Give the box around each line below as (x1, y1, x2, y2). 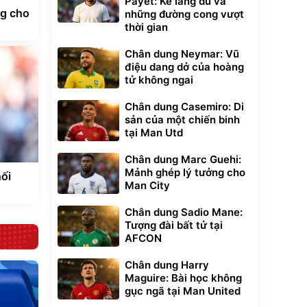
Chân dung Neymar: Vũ (125, 47, 239, 60)
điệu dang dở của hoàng (125, 60, 244, 73)
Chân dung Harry (125, 258, 209, 271)
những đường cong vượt (125, 8, 244, 21)
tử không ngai (125, 73, 193, 86)
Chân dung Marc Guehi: (125, 153, 241, 166)
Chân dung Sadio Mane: (125, 206, 243, 219)
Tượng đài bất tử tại (125, 219, 223, 232)
